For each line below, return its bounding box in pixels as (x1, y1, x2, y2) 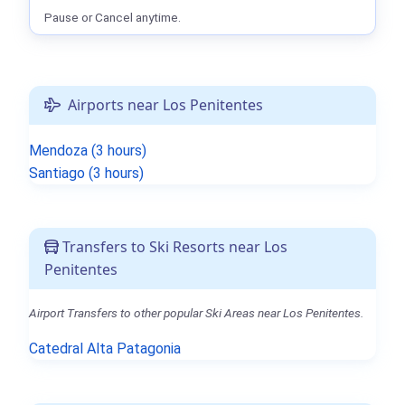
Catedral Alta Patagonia (29, 339, 181, 357)
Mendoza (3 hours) (29, 141, 146, 159)
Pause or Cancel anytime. (44, 9, 181, 24)
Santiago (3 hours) (29, 164, 144, 182)
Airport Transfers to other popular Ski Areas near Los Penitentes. (29, 305, 363, 320)
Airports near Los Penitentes (61, 94, 263, 115)
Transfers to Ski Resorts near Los (59, 236, 287, 257)
